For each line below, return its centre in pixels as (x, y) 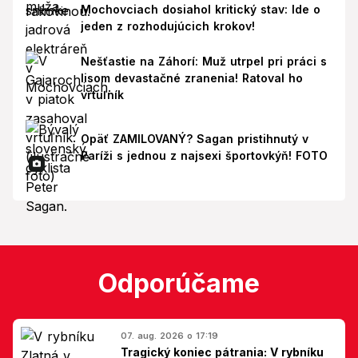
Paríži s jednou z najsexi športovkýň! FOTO (204, 156)
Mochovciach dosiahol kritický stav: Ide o (200, 9)
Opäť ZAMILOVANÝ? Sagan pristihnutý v (194, 139)
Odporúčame (179, 283)
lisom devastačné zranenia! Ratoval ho (191, 78)
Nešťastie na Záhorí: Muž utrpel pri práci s (203, 62)
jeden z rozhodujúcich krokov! (167, 26)
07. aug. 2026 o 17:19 (169, 335)
